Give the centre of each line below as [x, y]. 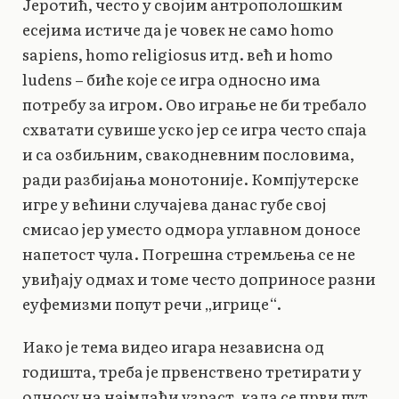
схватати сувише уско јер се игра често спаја [195, 128]
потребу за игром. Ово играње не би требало [195, 103]
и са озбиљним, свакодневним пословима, [188, 153]
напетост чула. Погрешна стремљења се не [189, 253]
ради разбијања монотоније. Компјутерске [191, 178]
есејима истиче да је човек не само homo [178, 28]
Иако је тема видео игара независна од [173, 346]
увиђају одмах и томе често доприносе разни [199, 278]
